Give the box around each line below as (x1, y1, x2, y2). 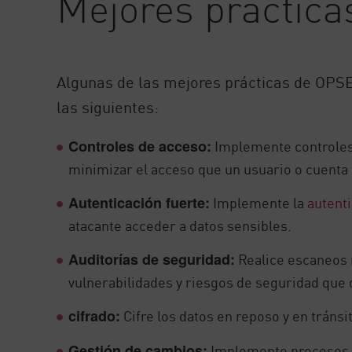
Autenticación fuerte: (68, 192, 211, 214)
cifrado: (68, 306, 121, 327)
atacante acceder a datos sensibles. (68, 214, 292, 236)
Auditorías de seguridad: (68, 249, 236, 270)
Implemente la (210, 192, 308, 213)
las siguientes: (57, 95, 159, 118)
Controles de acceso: (68, 136, 212, 157)
